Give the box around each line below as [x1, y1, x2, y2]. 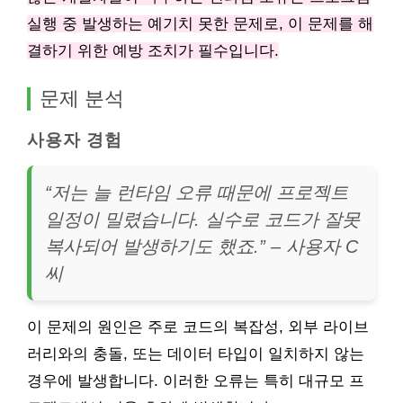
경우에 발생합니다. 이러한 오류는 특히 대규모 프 [27, 372, 364, 390]
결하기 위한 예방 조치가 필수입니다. [27, 42, 279, 59]
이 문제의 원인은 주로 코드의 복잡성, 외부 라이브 [27, 318, 369, 336]
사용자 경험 [27, 130, 122, 149]
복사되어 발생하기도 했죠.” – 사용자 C [45, 237, 358, 256]
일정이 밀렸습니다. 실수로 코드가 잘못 [45, 210, 360, 229]
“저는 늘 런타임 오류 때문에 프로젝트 [45, 183, 348, 202]
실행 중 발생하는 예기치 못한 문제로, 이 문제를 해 [27, 15, 373, 32]
